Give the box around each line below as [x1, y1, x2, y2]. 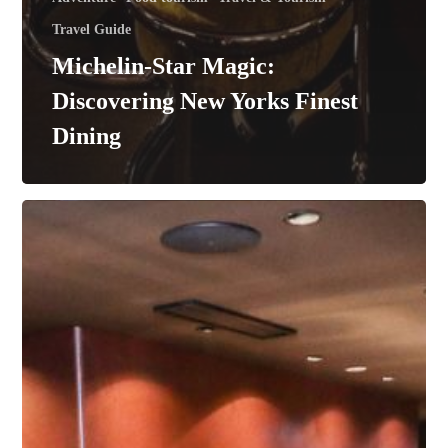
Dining [52, 122, 122, 149]
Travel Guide [52, 21, 132, 37]
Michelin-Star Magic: [52, 52, 276, 79]
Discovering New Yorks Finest [52, 87, 359, 114]
